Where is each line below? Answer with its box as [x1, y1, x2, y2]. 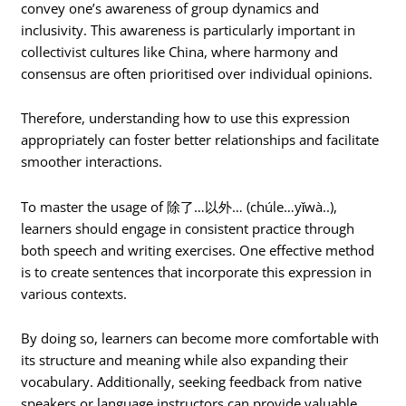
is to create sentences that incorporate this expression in [21, 262, 372, 281]
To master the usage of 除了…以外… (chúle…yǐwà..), [21, 197, 338, 216]
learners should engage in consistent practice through [21, 218, 355, 237]
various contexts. [21, 284, 128, 303]
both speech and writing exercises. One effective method [21, 240, 375, 259]
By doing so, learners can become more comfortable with [21, 329, 380, 348]
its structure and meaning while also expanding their [21, 351, 349, 370]
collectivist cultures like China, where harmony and [21, 42, 339, 61]
